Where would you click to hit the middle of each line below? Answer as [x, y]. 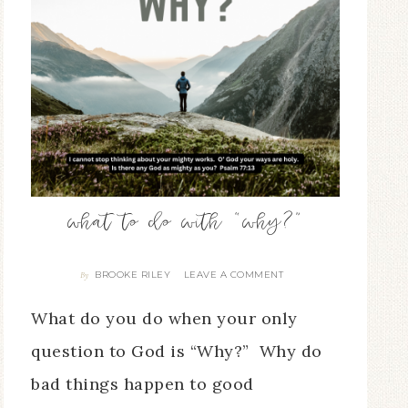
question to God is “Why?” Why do [177, 352]
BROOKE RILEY [133, 275]
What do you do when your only [164, 319]
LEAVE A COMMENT [234, 275]
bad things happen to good [143, 384]
